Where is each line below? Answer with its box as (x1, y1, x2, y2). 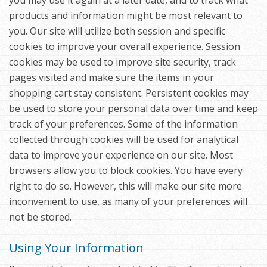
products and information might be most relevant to (9, 9, 243, 23)
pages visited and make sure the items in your (9, 71, 214, 85)
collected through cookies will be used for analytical (9, 133, 238, 147)
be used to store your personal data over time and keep (9, 102, 258, 116)
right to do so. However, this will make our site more (9, 179, 242, 193)
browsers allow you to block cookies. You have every (9, 164, 243, 178)
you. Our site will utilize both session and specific (9, 24, 225, 38)
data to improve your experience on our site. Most (9, 148, 233, 162)
